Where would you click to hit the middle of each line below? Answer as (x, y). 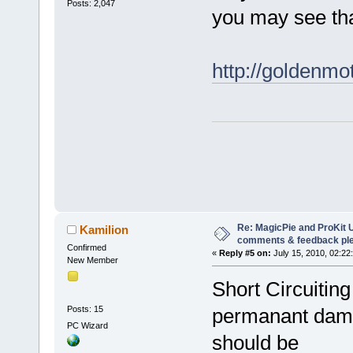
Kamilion (104, 230)
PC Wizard (87, 326)
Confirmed (86, 248)
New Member (92, 260)
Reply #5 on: (245, 253)
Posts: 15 (85, 308)
